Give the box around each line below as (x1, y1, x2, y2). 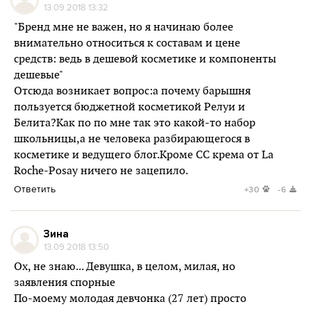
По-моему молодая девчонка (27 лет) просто (14, 292, 246, 305)
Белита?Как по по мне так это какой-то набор (14, 116, 255, 130)
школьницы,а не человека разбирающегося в (14, 132, 250, 146)
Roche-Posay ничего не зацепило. (14, 164, 188, 178)
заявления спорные (14, 276, 115, 289)
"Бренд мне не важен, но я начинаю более (14, 20, 233, 34)
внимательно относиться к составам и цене (14, 36, 240, 50)
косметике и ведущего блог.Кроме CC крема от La (14, 148, 274, 162)
